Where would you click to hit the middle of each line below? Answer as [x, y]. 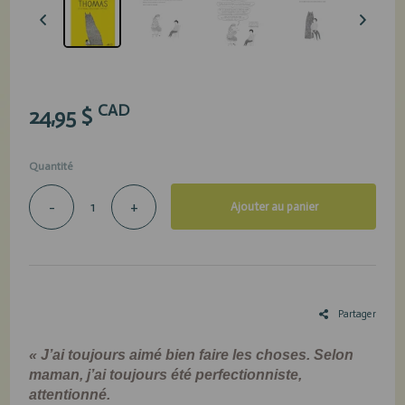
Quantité [51, 167]
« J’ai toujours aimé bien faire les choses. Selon [192, 355]
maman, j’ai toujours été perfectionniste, [166, 375]
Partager [355, 315]
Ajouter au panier [274, 207]
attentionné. [70, 395]
